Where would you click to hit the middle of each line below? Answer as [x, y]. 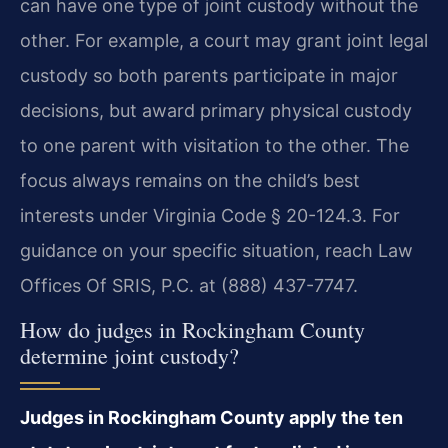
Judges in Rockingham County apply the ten [211, 418]
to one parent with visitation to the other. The [214, 145]
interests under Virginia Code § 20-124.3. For [210, 215]
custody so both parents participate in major [209, 75]
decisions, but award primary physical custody [216, 110]
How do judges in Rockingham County [192, 330]
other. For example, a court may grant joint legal [224, 40]
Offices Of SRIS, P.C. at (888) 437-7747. [189, 285]
